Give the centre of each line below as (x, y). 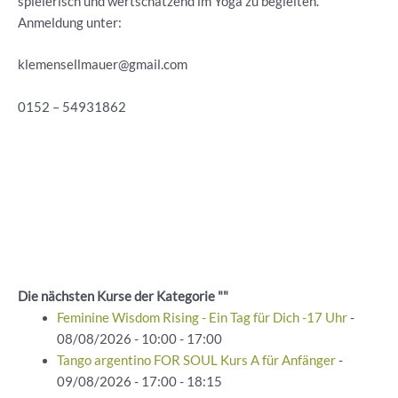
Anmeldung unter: (70, 22)
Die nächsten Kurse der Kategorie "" (123, 297)
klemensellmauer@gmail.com (103, 65)
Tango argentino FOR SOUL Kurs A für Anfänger (196, 361)
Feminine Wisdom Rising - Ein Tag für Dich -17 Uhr (202, 318)
